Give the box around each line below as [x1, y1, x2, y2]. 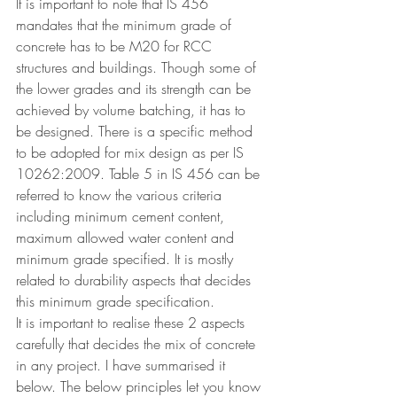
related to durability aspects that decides [16, 270, 255, 290]
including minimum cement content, [16, 206, 229, 226]
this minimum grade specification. [16, 292, 214, 311]
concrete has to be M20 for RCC [16, 36, 216, 56]
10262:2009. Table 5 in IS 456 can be [16, 164, 264, 183]
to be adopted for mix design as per [16, 143, 233, 162]
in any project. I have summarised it [16, 355, 230, 375]
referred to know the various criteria [16, 185, 226, 205]
